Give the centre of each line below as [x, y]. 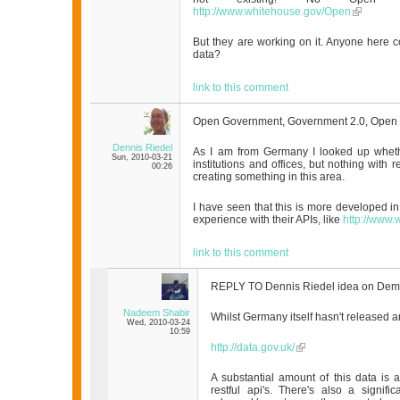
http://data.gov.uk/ [253, 348]
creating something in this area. [269, 177]
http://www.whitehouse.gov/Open [272, 12]
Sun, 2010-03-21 [142, 158]
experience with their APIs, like [268, 220]
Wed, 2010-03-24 [159, 323]
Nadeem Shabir [157, 313]
